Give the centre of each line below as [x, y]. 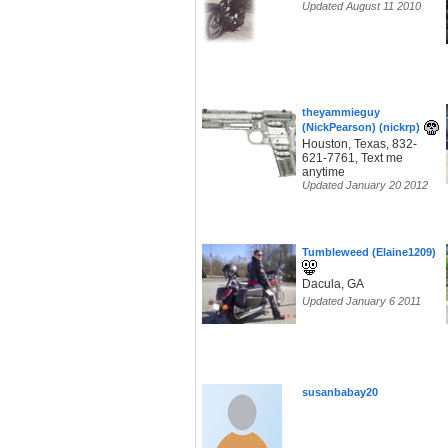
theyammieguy [341, 112]
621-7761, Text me [352, 158]
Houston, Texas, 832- [359, 144]
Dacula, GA [333, 284]
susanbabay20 [340, 392]
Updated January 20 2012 [365, 185]
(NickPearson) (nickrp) [361, 127]
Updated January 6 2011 [361, 301]
